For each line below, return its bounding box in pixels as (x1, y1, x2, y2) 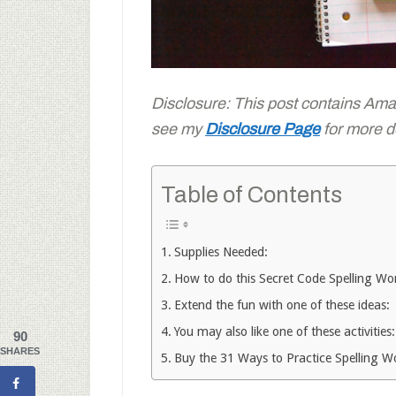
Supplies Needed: (173, 245, 268, 260)
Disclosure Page (205, 120, 320, 139)
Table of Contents (161, 182, 342, 207)
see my (151, 120, 205, 139)
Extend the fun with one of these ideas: (173, 298, 390, 313)
